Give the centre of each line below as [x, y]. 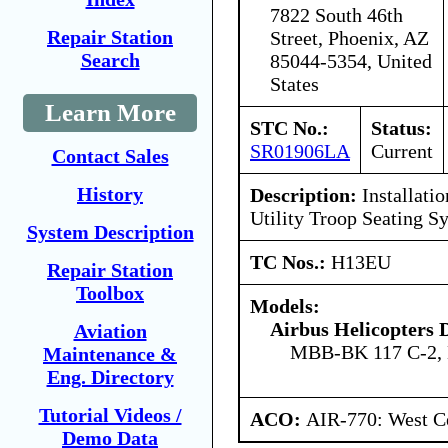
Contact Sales [110, 156]
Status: [401, 127]
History [110, 194]
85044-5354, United [351, 60]
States [294, 83]
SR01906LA [300, 150]
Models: [285, 305]
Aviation [110, 331]
